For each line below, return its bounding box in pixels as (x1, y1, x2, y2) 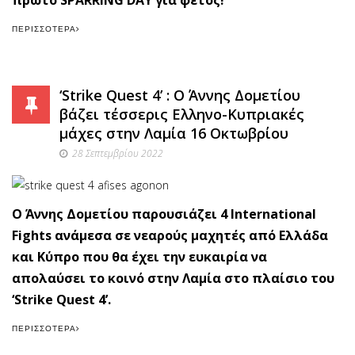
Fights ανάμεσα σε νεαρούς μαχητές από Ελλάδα (12, 227, 328, 245)
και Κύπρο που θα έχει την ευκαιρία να (12, 248, 267, 266)
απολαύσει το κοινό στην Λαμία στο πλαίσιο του (12, 269, 334, 288)
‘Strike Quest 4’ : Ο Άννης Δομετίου (59, 86, 300, 105)
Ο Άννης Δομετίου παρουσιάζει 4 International (12, 205, 316, 223)
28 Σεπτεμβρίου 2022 (72, 147, 163, 161)
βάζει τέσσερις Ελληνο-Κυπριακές (59, 105, 304, 124)
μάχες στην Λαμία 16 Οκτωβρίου (59, 124, 288, 143)
